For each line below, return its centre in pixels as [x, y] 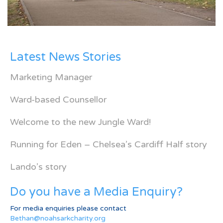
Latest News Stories [65, 57]
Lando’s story [38, 167]
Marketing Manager [51, 77]
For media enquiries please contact [68, 208]
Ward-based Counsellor [58, 100]
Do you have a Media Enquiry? [96, 192]
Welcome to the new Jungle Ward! [80, 122]
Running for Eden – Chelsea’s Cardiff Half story [109, 144]
